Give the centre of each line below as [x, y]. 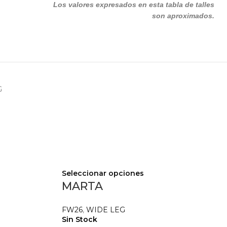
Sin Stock [80, 219]
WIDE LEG [106, 210]
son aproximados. [183, 16]
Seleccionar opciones [103, 173]
